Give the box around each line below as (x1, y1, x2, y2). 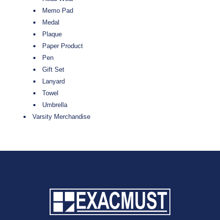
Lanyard (42, 78, 65, 85)
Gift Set (42, 66, 64, 74)
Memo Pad (42, 7, 73, 15)
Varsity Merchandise (32, 113, 90, 121)
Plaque (42, 30, 62, 38)
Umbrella (42, 101, 67, 109)
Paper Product (42, 42, 83, 50)
